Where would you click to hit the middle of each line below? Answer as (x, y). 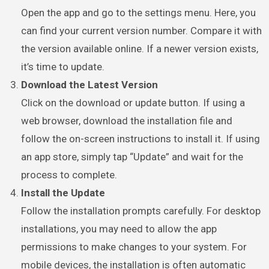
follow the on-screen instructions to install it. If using (141, 138)
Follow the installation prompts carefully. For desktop (141, 210)
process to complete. (69, 174)
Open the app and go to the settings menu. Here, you (139, 12)
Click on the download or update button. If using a (133, 102)
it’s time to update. (63, 66)
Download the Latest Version (90, 84)
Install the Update (63, 192)
